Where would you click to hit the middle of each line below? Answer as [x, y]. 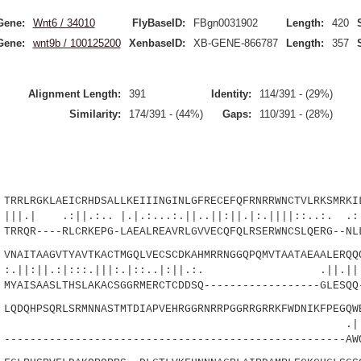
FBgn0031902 [225, 23]
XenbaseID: [157, 43]
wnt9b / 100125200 [77, 43]
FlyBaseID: [158, 23]
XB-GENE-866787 [235, 43]
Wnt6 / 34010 [64, 23]
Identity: [231, 94]
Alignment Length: [75, 94]
